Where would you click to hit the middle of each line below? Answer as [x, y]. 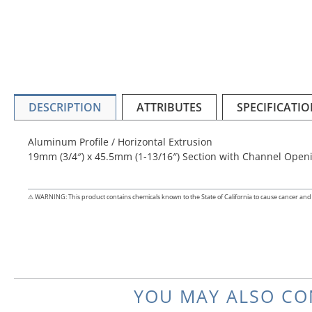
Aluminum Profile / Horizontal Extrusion [120, 142]
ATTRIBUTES [169, 108]
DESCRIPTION [65, 108]
